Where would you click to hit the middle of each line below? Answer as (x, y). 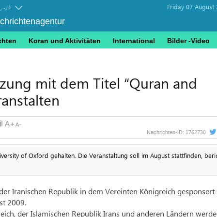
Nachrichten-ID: (166, 132)
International (134, 41)
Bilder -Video (188, 41)
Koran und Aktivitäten (65, 41)
